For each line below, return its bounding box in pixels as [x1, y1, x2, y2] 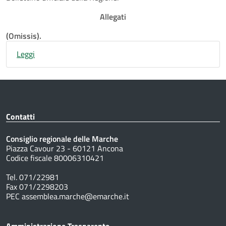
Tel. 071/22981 [6, 171, 59, 183]
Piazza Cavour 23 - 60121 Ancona [6, 142, 123, 154]
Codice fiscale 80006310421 [6, 151, 104, 164]
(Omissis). [6, 29, 41, 42]
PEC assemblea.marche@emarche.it [6, 190, 129, 202]
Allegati [100, 10, 126, 23]
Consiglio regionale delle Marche [6, 132, 118, 145]
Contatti [6, 110, 35, 123]
